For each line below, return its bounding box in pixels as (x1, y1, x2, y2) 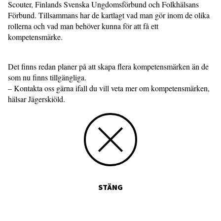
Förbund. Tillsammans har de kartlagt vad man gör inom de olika (8, 10, 210, 20)
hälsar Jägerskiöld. (8, 94, 68, 104)
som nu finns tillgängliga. (8, 72, 86, 82)
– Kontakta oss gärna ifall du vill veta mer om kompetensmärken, (8, 83, 210, 93)
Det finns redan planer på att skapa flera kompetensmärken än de (8, 61, 209, 72)
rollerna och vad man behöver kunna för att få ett (8, 21, 158, 31)
